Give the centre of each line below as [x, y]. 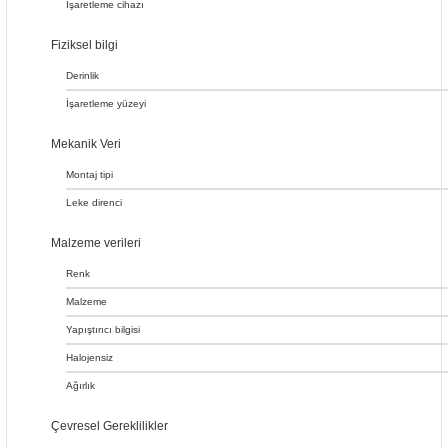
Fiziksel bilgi [84, 45]
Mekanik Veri [86, 144]
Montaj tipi [89, 174]
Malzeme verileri [96, 243]
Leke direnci [94, 202]
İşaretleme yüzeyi [106, 103]
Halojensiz [89, 357]
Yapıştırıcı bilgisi [103, 329]
